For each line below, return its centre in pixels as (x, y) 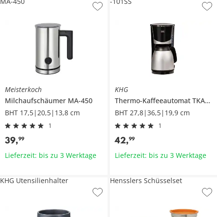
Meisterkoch (23, 89)
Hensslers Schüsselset (146, 180)
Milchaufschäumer (36, 100)
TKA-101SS (198, 100)
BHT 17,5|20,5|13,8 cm (42, 112)
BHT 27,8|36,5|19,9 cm (152, 112)
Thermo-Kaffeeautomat (153, 100)
